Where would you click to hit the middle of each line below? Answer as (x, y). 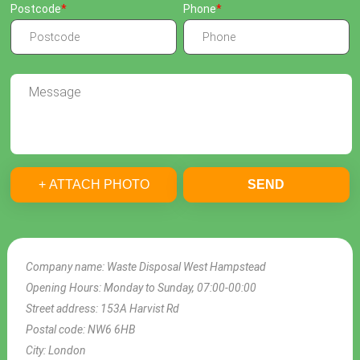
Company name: (67, 266)
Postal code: (57, 329)
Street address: (63, 308)
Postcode (36, 9)
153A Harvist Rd (140, 308)
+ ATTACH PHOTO (94, 184)
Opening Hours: (65, 287)
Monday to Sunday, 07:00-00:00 (180, 287)
